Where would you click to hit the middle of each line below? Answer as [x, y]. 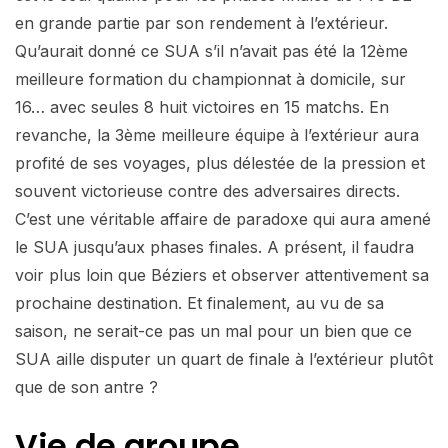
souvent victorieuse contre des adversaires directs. [207, 190]
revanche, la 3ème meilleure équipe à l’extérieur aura [217, 134]
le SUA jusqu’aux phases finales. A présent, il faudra [214, 246]
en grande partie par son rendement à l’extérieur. [201, 22]
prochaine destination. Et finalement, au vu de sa [199, 302]
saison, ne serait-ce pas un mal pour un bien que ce [213, 330]
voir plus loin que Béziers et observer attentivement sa [222, 274]
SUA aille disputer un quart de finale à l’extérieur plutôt [224, 358]
